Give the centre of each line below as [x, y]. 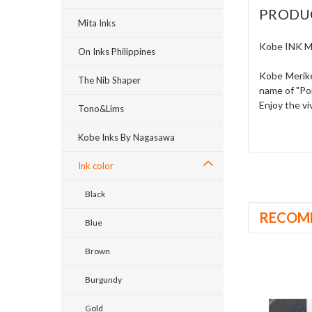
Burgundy [103, 280]
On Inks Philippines [117, 52]
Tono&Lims [101, 109]
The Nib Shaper [109, 80]
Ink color [96, 166]
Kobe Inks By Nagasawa [126, 137]
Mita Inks [97, 23]
